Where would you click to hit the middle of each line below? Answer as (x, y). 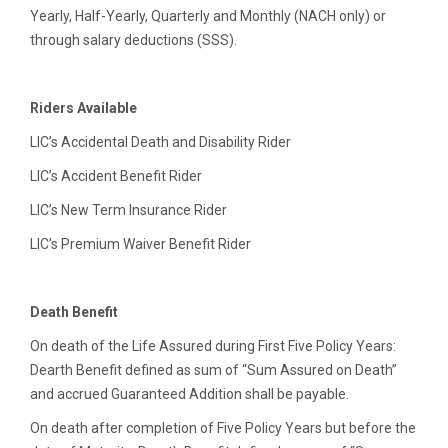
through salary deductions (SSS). (133, 40)
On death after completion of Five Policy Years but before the (223, 428)
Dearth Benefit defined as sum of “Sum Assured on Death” (213, 370)
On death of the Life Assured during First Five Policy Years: (213, 346)
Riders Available (83, 108)
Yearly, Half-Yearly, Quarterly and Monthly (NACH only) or (208, 16)
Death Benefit (74, 312)
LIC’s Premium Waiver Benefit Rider (140, 244)
